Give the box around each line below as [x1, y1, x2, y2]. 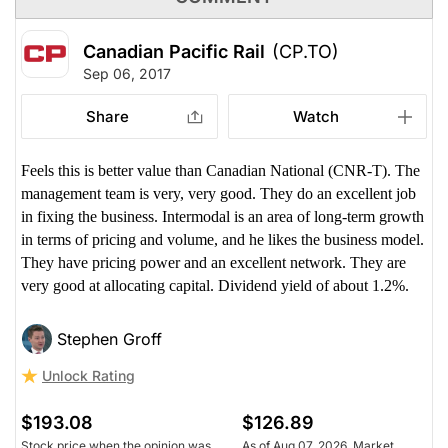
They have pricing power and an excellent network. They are [21, 253, 406, 271]
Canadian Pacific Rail [83, 40, 265, 62]
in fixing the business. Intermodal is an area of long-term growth [21, 207, 424, 225]
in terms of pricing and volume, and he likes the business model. [21, 230, 424, 248]
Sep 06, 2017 [83, 64, 171, 82]
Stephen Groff [57, 328, 162, 349]
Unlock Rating [42, 366, 135, 384]
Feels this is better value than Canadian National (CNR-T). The [21, 161, 420, 179]
